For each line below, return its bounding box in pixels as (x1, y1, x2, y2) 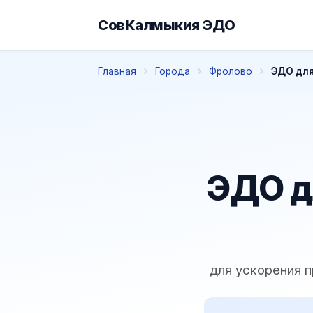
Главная (98, 65, 136, 77)
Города (155, 65, 190, 77)
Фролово (209, 65, 252, 77)
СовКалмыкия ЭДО (98, 16, 235, 34)
